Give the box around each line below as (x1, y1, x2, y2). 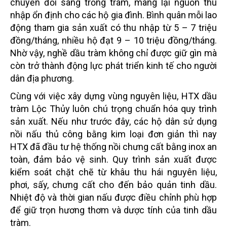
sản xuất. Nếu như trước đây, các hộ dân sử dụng (10, 116, 217, 127)
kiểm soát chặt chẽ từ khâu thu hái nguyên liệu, (10, 166, 217, 177)
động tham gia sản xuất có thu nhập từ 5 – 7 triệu (10, 22, 217, 33)
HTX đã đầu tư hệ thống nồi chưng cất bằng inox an (10, 141, 217, 152)
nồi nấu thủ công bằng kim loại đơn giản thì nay (10, 128, 217, 139)
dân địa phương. (10, 72, 74, 84)
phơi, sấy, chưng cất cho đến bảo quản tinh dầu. (10, 179, 217, 190)
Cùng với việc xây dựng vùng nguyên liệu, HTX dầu (10, 90, 217, 101)
